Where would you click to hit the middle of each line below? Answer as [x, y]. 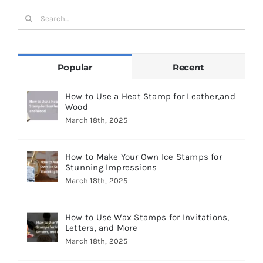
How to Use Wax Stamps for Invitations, [147, 217]
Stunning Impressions [111, 167]
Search [31, 15]
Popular [75, 67]
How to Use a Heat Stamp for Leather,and [150, 96]
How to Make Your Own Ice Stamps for [143, 156]
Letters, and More [101, 227]
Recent [188, 67]
